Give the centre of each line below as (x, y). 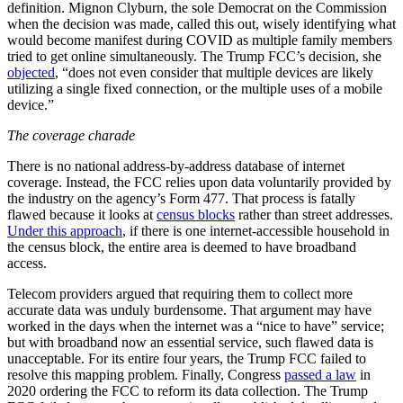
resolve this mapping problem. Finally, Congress (146, 374)
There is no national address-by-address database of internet (176, 166)
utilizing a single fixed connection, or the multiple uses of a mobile (195, 88)
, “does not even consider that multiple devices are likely (214, 72)
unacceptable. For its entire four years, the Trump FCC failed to (187, 358)
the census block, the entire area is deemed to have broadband (182, 246)
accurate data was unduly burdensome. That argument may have (189, 309)
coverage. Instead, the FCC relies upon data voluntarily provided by (199, 182)
